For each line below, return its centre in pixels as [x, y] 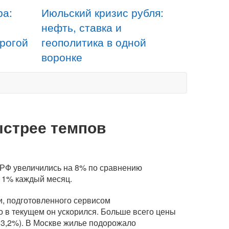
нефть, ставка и [82, 27]
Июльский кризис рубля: [102, 12]
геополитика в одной [94, 42]
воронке [62, 57]
